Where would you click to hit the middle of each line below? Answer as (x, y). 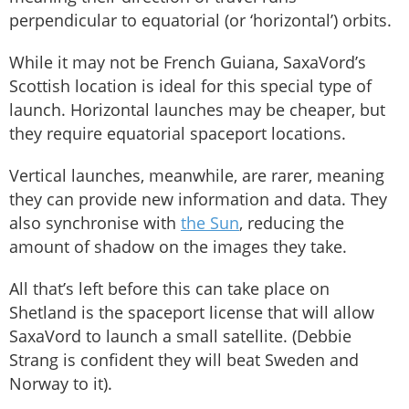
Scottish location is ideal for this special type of (190, 85)
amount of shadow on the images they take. (178, 246)
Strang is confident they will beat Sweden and (184, 359)
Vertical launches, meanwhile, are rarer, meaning (197, 175)
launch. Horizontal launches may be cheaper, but (197, 109)
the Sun (210, 222)
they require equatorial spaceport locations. (178, 133)
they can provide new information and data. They (198, 199)
